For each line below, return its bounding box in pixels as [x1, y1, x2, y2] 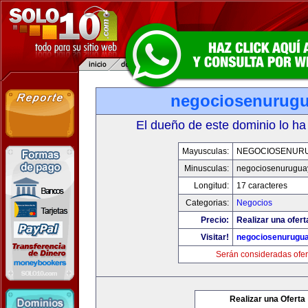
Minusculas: [184, 164, 229, 173]
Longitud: [193, 181, 229, 190]
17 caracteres [236, 181, 287, 190]
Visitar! [200, 232, 229, 242]
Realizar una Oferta [230, 294, 305, 304]
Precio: [200, 215, 229, 225]
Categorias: [185, 198, 229, 208]
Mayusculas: [181, 146, 229, 156]
